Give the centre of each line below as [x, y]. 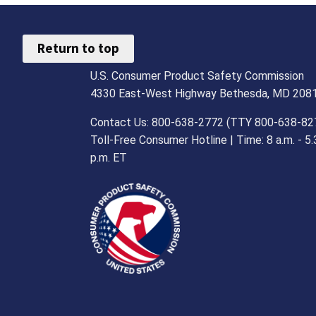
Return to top [79, 48]
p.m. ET [109, 157]
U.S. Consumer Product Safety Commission [197, 75]
